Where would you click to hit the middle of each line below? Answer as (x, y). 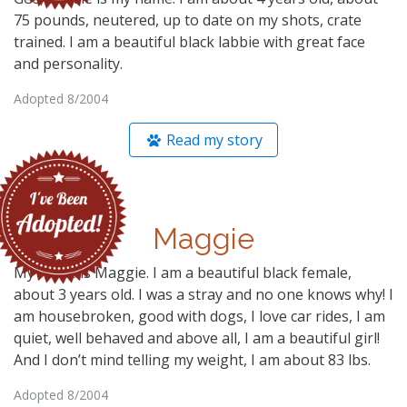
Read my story (213, 139)
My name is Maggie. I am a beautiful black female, (183, 272)
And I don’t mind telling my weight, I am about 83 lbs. (192, 359)
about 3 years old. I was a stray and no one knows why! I (203, 294)
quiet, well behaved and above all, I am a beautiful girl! (197, 338)
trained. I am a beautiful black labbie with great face (189, 41)
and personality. (68, 63)
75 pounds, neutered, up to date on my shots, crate (188, 20)
